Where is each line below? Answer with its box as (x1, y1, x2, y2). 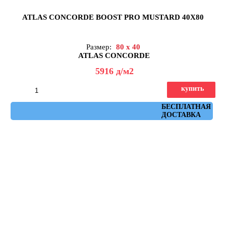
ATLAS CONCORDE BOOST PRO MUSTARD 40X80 (22, 13, 204, 22)
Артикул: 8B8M (95, 103, 136, 110)
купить (181, 85, 204, 93)
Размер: (86, 43, 114, 51)
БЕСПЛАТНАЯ (161, 103, 211, 111)
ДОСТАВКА (161, 111, 201, 119)
